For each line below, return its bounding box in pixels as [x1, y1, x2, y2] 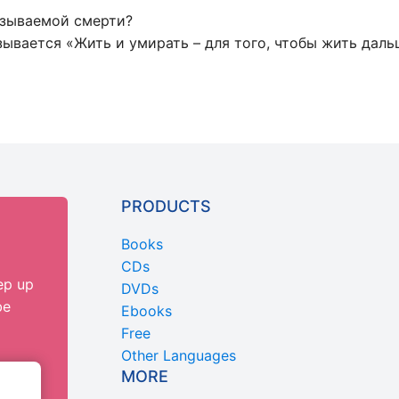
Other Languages [121, 346, 236, 365]
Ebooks [121, 302, 172, 321]
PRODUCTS [121, 197, 211, 216]
